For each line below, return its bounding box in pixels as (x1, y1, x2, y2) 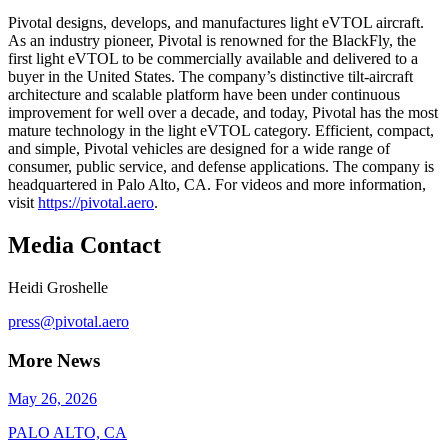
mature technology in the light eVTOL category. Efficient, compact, (8, 122, 434, 140)
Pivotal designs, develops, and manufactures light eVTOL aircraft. (8, 14, 424, 32)
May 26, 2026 (8, 390, 97, 408)
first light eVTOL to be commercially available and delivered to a (8, 50, 418, 68)
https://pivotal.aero (38, 194, 154, 212)
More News (8, 349, 100, 371)
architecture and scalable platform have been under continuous (8, 86, 400, 104)
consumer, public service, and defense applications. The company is (8, 158, 434, 176)
